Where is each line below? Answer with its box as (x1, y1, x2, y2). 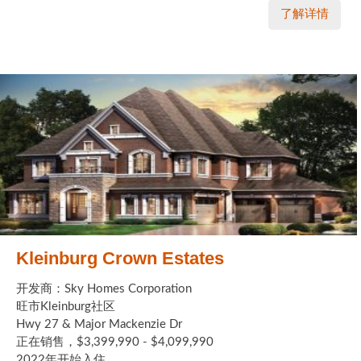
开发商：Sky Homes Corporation (16, 282, 192, 295)
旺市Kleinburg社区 (16, 300, 115, 313)
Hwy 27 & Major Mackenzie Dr (16, 317, 182, 330)
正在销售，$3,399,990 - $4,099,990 (16, 335, 214, 348)
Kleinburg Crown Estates (16, 247, 224, 268)
